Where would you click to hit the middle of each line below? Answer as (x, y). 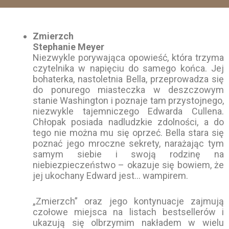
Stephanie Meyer (68, 47)
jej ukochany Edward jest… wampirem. (110, 175)
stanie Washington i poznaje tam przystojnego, (128, 100)
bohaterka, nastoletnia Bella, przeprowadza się (128, 79)
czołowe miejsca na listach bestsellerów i (128, 212)
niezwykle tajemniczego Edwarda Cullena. (128, 111)
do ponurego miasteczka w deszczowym (128, 89)
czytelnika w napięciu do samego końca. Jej (128, 68)
